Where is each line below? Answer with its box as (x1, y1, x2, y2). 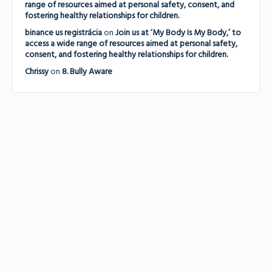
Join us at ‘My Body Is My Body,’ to (115, 26, 241, 39)
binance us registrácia (25, 26, 102, 39)
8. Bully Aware (62, 65, 112, 78)
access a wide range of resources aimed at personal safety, (25, 37, 237, 50)
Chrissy (25, 65, 49, 78)
